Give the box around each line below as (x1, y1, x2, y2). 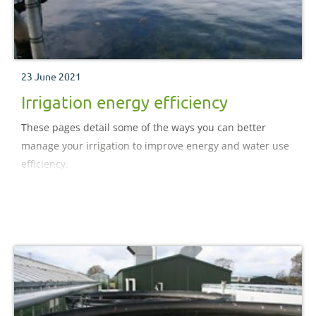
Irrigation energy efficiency (21, 92, 228, 113)
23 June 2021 (21, 70, 81, 83)
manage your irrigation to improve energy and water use (21, 139, 289, 153)
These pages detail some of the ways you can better (21, 121, 266, 135)
